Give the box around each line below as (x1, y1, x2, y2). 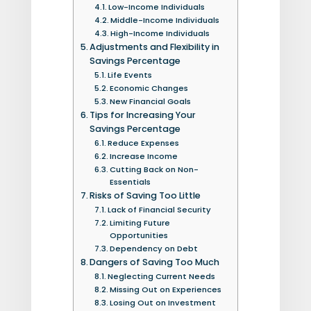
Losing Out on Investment (110, 296, 216, 308)
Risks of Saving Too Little (90, 189, 201, 201)
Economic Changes (110, 82, 188, 94)
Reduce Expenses (108, 137, 179, 149)
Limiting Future (110, 217, 170, 228)
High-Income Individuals (110, 27, 210, 39)
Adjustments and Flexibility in (90, 40, 220, 53)
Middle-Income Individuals (110, 14, 219, 26)
